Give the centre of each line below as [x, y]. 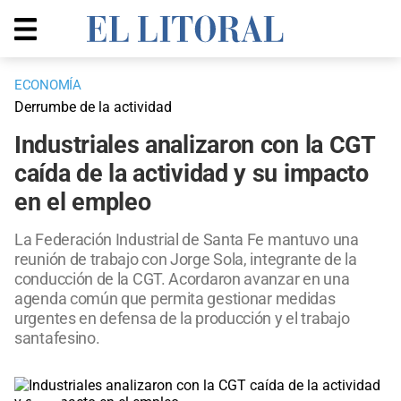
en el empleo [83, 203]
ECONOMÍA [48, 85]
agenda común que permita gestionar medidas [175, 299]
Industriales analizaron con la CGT [195, 145]
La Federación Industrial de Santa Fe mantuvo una [187, 240]
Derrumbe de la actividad [93, 107]
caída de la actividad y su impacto [192, 174]
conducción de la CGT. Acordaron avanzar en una [182, 279]
